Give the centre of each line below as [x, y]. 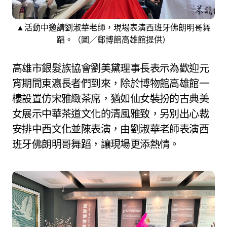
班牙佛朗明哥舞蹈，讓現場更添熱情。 [96, 144]
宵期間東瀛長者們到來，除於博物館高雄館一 [110, 83]
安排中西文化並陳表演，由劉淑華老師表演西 [110, 129]
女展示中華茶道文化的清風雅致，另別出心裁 [110, 113]
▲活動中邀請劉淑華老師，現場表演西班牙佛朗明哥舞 [113, 27]
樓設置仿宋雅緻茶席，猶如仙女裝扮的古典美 [110, 98]
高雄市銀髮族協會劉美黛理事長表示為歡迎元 [110, 68]
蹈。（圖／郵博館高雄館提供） [113, 39]
